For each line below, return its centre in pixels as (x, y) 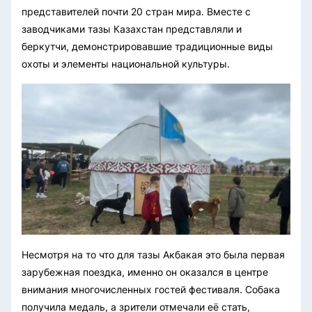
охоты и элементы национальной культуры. (126, 64)
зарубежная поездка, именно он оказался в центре (145, 272)
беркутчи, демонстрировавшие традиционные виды (147, 47)
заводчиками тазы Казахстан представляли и (132, 29)
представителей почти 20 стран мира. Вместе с (136, 12)
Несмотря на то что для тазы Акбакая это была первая (153, 255)
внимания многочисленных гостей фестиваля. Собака (151, 290)
